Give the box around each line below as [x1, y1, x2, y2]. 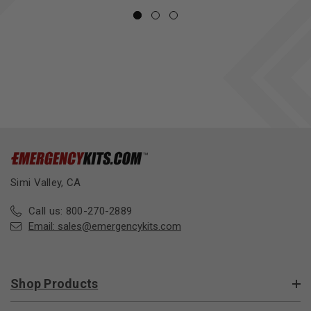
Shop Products [10, 276, 99, 292]
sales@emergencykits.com [58, 220, 181, 233]
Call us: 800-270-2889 [28, 205, 133, 218]
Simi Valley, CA [10, 176, 81, 190]
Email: [28, 220, 58, 233]
